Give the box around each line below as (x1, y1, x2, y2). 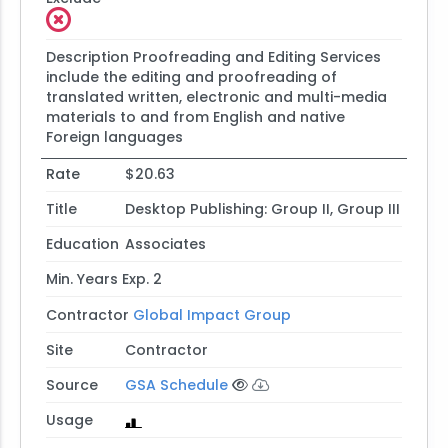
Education (45, 234, 119, 255)
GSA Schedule (124, 374, 228, 395)
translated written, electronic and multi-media (45, 86, 387, 107)
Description (45, 46, 129, 67)
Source (45, 374, 98, 395)
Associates (124, 234, 206, 255)
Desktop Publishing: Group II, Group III (124, 199, 400, 220)
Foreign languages (45, 126, 183, 147)
